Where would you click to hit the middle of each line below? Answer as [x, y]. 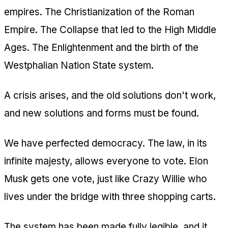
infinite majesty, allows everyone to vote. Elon [106, 161]
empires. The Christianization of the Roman [99, 12]
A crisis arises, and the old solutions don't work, [110, 95]
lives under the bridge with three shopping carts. [110, 196]
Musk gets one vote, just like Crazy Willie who [106, 179]
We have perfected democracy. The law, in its [106, 143]
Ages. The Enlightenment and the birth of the [101, 47]
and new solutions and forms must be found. [102, 113]
